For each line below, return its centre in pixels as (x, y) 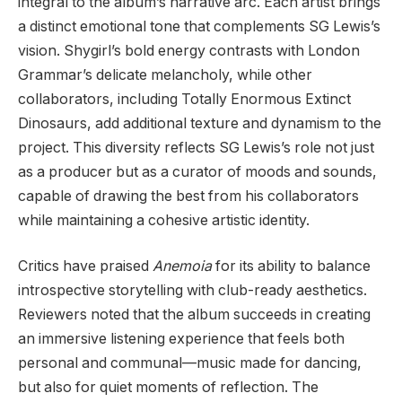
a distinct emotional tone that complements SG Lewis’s (199, 26)
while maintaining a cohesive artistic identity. (164, 220)
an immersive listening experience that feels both (181, 339)
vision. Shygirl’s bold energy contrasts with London (189, 50)
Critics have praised (85, 267)
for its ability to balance (291, 267)
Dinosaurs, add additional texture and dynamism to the (200, 123)
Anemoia (182, 267)
